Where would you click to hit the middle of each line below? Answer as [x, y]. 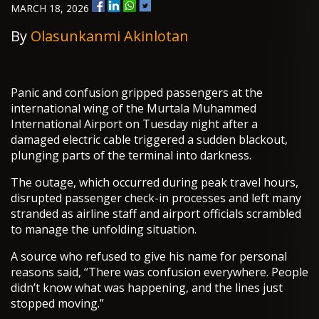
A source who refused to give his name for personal [149, 257]
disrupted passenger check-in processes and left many [156, 198]
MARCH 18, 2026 [51, 9]
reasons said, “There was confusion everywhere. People [159, 272]
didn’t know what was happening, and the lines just [147, 288]
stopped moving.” [57, 304]
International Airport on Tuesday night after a [134, 124]
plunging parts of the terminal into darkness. [131, 156]
